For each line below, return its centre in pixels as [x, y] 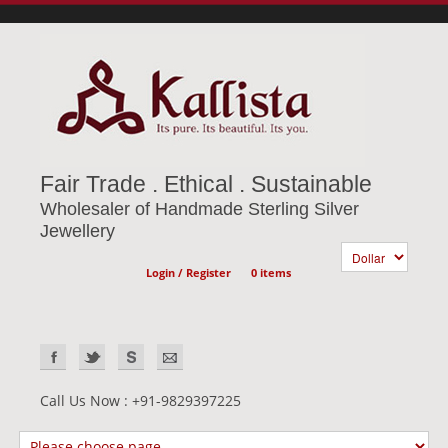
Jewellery [77, 231]
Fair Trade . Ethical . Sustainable [206, 184]
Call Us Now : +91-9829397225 [140, 400]
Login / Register [188, 272]
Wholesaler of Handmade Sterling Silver [199, 209]
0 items [271, 272]
